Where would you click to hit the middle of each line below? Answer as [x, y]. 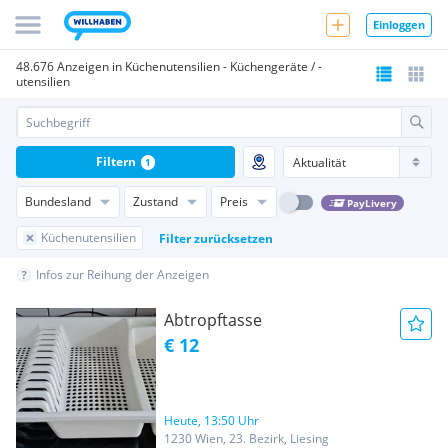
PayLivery [371, 202]
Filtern [115, 161]
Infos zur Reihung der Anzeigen [122, 274]
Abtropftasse [213, 320]
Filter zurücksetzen [216, 238]
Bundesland [58, 201]
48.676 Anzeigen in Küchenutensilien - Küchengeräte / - [169, 66]
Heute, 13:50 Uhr [211, 420]
